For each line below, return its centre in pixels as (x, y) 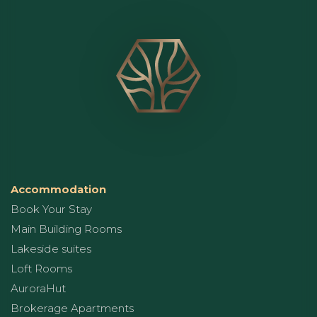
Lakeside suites (51, 248)
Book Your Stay (51, 209)
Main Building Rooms (66, 229)
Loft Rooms (41, 268)
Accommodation (58, 189)
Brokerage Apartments (72, 308)
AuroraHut (38, 288)
